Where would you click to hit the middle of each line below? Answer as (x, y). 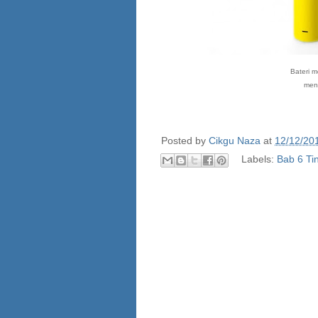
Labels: (259, 159)
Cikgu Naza (235, 140)
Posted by (185, 140)
